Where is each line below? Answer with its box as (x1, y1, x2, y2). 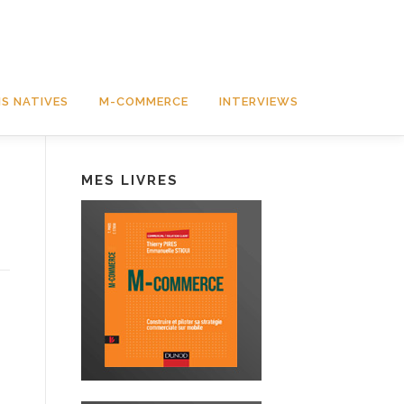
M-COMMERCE (99, 95, 188, 108)
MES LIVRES (81, 172, 179, 188)
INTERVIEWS (219, 95, 298, 108)
